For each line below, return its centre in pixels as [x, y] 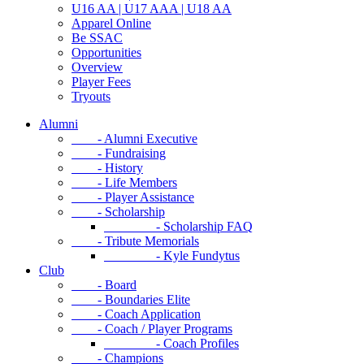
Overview [97, 67]
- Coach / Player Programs [152, 328]
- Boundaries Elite [131, 299]
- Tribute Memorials [135, 240]
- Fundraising [119, 153]
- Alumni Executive [134, 138]
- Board [104, 284]
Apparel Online [111, 23]
